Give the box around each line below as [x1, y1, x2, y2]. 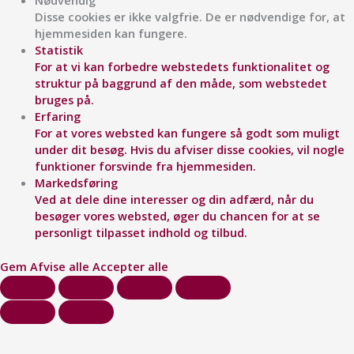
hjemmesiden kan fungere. [34, 25, 187, 42]
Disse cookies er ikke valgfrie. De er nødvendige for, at [34, 9, 345, 25]
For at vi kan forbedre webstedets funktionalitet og [34, 58, 330, 75]
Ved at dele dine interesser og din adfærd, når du [34, 191, 314, 208]
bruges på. [34, 92, 94, 108]
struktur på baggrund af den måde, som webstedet [34, 75, 327, 92]
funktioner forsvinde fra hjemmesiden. [34, 158, 256, 175]
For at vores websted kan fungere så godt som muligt [34, 125, 340, 141]
